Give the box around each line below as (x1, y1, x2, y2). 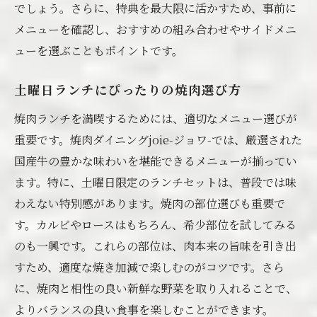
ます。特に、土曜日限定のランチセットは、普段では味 (14, 174, 296, 190)
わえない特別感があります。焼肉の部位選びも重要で (14, 195, 285, 212)
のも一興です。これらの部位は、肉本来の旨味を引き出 (14, 238, 296, 254)
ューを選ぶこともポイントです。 (14, 42, 183, 59)
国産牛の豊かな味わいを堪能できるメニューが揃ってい (14, 153, 297, 169)
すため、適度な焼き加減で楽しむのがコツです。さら (14, 259, 284, 275)
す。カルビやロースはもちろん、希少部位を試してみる (14, 217, 296, 233)
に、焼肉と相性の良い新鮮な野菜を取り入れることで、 (14, 280, 297, 296)
